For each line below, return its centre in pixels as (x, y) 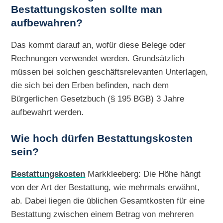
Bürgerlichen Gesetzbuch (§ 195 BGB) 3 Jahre (98, 98)
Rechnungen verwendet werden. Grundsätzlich (98, 58)
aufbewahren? (47, 23)
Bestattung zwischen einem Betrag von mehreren (103, 214)
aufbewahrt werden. (48, 112)
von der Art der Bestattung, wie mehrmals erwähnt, (106, 187)
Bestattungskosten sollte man (87, 9)
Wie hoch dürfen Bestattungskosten (102, 138)
